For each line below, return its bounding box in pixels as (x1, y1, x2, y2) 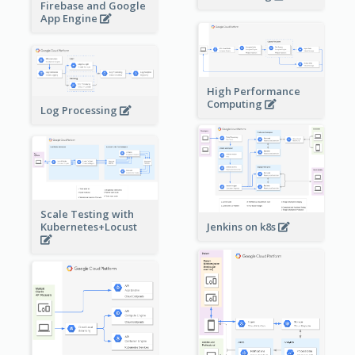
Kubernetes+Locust (40, 219, 139, 235)
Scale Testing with (40, 207, 134, 222)
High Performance (206, 84, 300, 99)
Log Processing (40, 102, 120, 117)
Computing (206, 97, 265, 112)
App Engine (40, 10, 100, 25)
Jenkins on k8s (206, 219, 278, 235)
